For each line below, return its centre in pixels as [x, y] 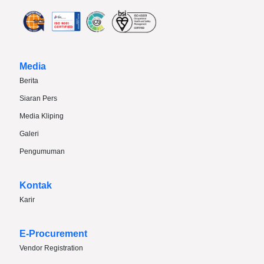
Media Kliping [42, 116]
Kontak [36, 185]
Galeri [29, 133]
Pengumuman [42, 151]
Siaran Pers [38, 98]
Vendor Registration [51, 248]
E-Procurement [53, 233]
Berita [29, 80]
